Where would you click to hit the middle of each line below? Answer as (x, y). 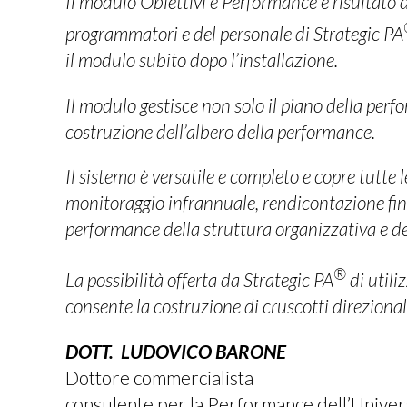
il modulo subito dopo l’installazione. (202, 59)
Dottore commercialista (159, 377)
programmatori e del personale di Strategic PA (234, 33)
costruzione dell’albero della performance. (220, 131)
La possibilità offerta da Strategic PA (199, 280)
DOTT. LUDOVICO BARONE (176, 351)
